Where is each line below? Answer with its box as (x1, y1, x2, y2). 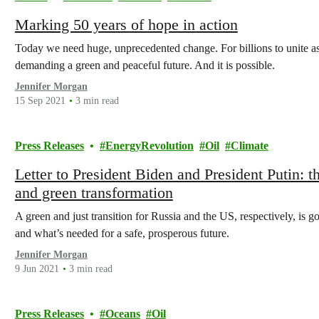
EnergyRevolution (105, 140, 194, 152)
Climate (230, 140, 268, 152)
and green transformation (14, 184, 173, 202)
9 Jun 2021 (14, 263, 59, 274)
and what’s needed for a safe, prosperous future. (14, 227, 229, 239)
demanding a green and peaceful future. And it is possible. (14, 59, 275, 71)
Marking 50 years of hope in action (14, 16, 238, 33)
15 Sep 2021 (14, 95, 66, 106)
